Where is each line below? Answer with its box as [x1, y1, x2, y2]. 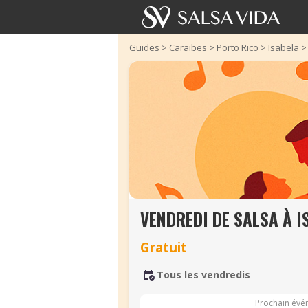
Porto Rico [217, 41, 258, 54]
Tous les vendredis [157, 268, 250, 281]
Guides [129, 41, 159, 54]
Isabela [268, 41, 299, 54]
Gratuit [140, 238, 187, 256]
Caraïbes [169, 41, 207, 54]
